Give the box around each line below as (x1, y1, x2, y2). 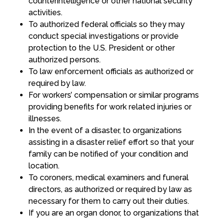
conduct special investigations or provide (28, 31, 179, 41)
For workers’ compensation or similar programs (28, 90, 199, 100)
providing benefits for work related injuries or (28, 102, 192, 112)
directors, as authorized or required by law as (28, 185, 192, 194)
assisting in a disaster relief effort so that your (28, 137, 194, 147)
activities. (28, 8, 62, 18)
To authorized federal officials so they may (28, 20, 185, 29)
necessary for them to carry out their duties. (28, 196, 189, 206)
